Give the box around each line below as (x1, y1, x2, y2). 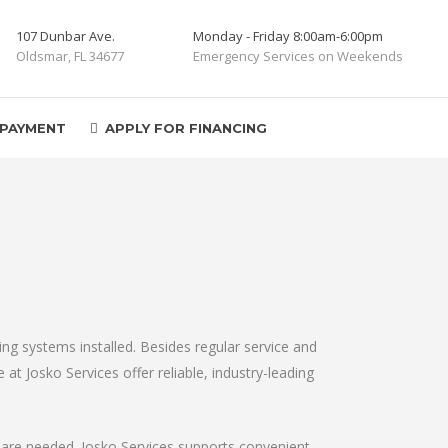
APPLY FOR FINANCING (105, 120, 267, 136)
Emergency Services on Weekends (193, 47, 403, 65)
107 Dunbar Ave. (16, 27, 115, 45)
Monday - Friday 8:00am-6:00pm (193, 27, 383, 45)
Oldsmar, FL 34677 (16, 47, 124, 65)
